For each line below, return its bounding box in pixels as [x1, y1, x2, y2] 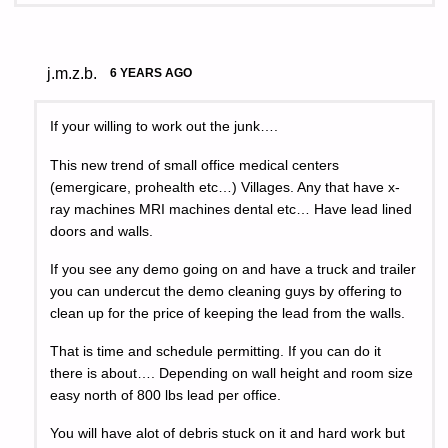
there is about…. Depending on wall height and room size [50, 366, 414, 382]
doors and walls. [50, 223, 154, 239]
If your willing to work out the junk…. [50, 119, 279, 135]
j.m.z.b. [46, 63, 97, 82]
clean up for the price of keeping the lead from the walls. [50, 305, 406, 321]
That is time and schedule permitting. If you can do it [50, 344, 382, 360]
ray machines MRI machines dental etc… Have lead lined [50, 201, 413, 217]
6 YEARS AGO [109, 65, 192, 80]
